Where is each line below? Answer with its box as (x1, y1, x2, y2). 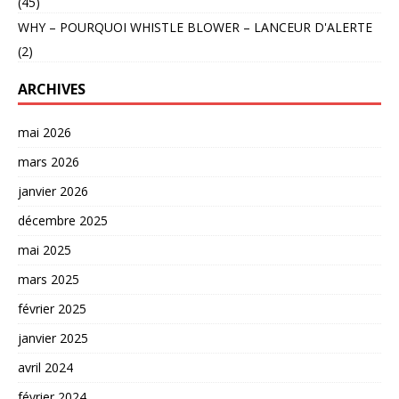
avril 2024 (18, 359, 73, 377)
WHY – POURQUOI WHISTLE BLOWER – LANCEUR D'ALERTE (18, 19, 372, 37)
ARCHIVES (18, 79, 85, 100)
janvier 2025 (18, 330, 88, 347)
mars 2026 (18, 153, 79, 171)
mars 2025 (18, 271, 79, 289)
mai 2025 (18, 241, 71, 259)
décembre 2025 (18, 212, 108, 230)
